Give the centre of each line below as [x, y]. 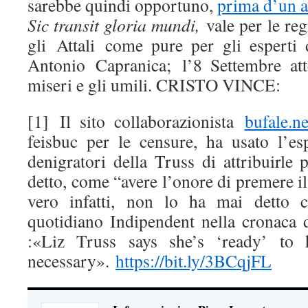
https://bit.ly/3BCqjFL [194, 260]
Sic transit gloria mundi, [114, 24]
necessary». [71, 260]
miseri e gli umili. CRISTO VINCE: [154, 84]
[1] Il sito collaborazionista [136, 121]
